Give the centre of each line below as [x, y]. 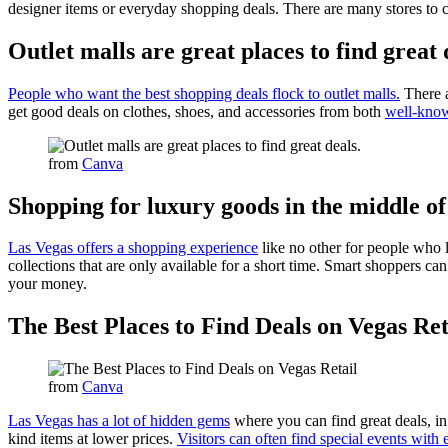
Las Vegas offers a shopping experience [133, 248]
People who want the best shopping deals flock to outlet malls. [204, 93]
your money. [47, 284]
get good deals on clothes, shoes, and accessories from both [196, 111]
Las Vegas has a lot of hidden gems [119, 421]
